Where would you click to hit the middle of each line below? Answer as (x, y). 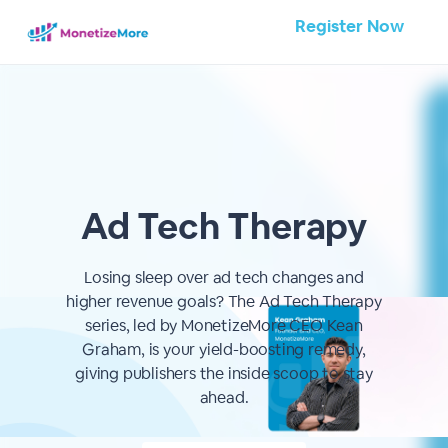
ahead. (224, 397)
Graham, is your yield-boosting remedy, (224, 349)
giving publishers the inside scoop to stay (224, 373)
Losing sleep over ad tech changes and (224, 277)
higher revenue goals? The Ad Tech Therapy (224, 301)
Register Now (349, 26)
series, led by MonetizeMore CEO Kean (224, 325)
